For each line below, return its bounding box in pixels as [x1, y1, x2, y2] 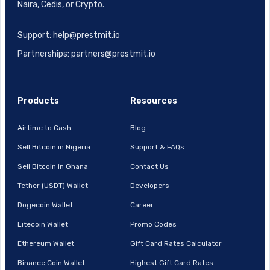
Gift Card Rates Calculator [130, 239, 222, 248]
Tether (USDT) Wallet [17, 181, 88, 190]
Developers [130, 181, 170, 190]
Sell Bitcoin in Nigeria [17, 142, 90, 151]
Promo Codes [130, 219, 177, 228]
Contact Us [130, 162, 169, 171]
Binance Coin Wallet [17, 258, 85, 267]
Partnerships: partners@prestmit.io [17, 48, 155, 59]
